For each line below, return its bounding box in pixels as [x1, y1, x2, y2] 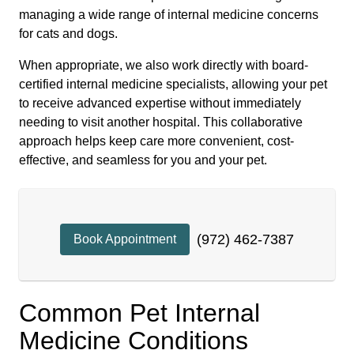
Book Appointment [73, 232, 176, 246]
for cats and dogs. [19, 27, 118, 40]
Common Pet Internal [19, 299, 260, 327]
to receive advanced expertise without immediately [19, 96, 301, 110]
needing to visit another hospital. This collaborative [19, 115, 303, 129]
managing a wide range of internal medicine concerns [19, 8, 318, 21]
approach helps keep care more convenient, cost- [19, 134, 294, 148]
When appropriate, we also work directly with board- [19, 58, 308, 72]
